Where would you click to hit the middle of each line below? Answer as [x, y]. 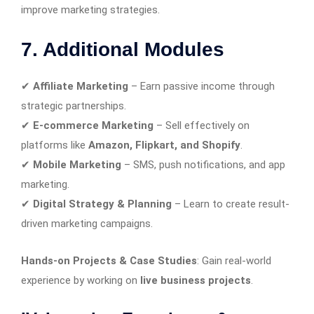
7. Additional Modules [123, 49]
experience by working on [81, 280]
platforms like [55, 145]
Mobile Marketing [77, 164]
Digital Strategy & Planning [102, 204]
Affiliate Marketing [81, 86]
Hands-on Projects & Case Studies [109, 260]
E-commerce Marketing [93, 125]
